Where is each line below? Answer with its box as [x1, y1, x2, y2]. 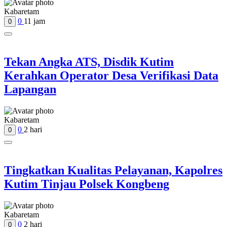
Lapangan [4, 83, 56, 96]
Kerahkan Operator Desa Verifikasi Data [4, 69, 218, 83]
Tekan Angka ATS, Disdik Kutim [4, 55, 174, 69]
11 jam [24, 17, 45, 26]
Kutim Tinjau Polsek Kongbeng [4, 177, 169, 191]
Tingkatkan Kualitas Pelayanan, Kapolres [4, 164, 222, 177]
